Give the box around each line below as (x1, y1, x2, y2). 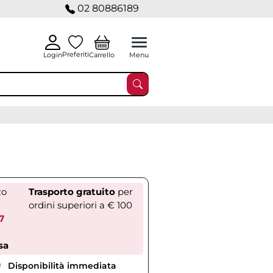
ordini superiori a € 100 (29, 199, 132, 211)
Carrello (89, 50, 115, 59)
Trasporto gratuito (28, 186, 115, 197)
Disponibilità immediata (5, 260, 116, 271)
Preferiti (62, 50, 89, 58)
